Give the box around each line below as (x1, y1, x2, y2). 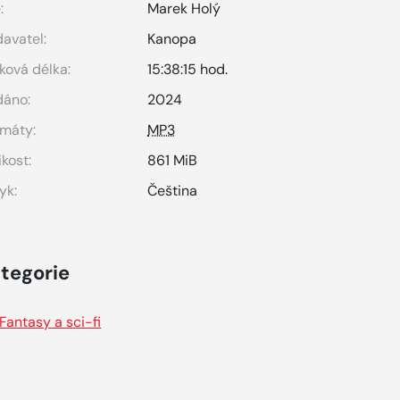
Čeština (147, 181, 198, 200)
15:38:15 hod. (147, 60, 229, 79)
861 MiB (147, 151, 198, 170)
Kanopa (147, 29, 197, 48)
